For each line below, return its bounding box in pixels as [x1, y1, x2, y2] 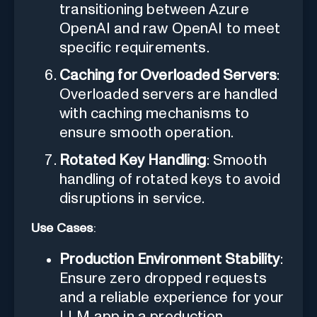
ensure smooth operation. [59, 125, 234, 140]
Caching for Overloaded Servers [59, 67, 277, 83]
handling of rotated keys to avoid [59, 171, 280, 187]
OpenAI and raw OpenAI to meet [59, 21, 281, 36]
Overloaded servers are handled [59, 86, 278, 102]
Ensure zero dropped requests [59, 270, 267, 286]
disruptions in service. [59, 190, 205, 206]
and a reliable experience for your [59, 289, 283, 305]
